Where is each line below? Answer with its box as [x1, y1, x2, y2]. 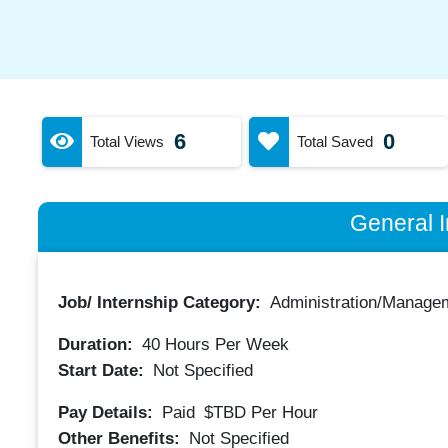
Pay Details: [57, 402, 158, 422]
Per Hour [250, 402, 318, 422]
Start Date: [57, 360, 149, 380]
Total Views [89, 132, 164, 150]
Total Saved [296, 132, 373, 150]
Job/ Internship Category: [57, 293, 266, 312]
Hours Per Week [159, 335, 289, 354]
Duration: [57, 335, 138, 354]
